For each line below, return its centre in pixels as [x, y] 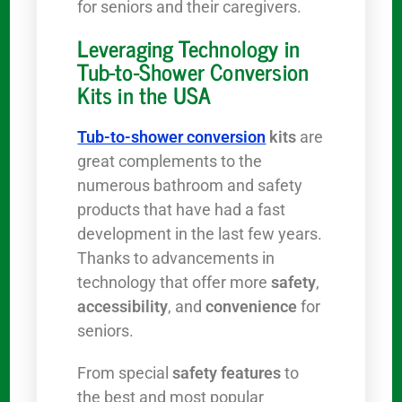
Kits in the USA [144, 95]
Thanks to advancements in [176, 258]
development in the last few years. [200, 234]
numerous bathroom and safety [190, 186]
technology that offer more [175, 283]
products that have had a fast [182, 210]
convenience [252, 307]
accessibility [123, 307]
